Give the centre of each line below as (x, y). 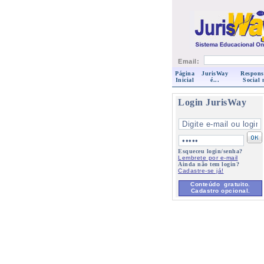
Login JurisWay (212, 102)
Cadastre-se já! (201, 171)
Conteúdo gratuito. (220, 184)
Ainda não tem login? (209, 164)
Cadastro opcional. (220, 191)
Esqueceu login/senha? (210, 151)
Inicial (185, 80)
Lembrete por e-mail (208, 158)
